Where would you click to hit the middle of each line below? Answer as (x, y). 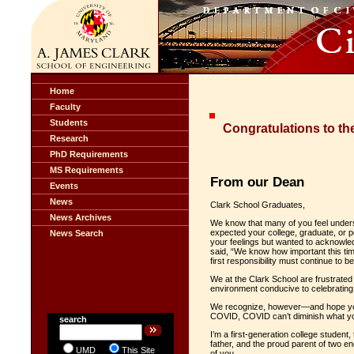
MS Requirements (87, 170)
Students (69, 122)
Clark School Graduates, (258, 205)
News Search (77, 233)
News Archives (81, 217)
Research (69, 138)
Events (64, 186)
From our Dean (257, 181)
